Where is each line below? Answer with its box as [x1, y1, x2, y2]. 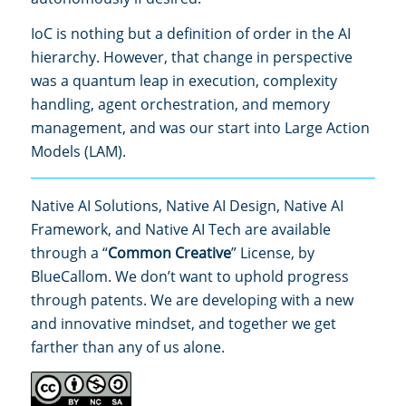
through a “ [31, 243, 108, 264]
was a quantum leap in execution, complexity [31, 71, 337, 92]
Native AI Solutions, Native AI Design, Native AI [31, 196, 343, 217]
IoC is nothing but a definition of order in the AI [31, 24, 351, 44]
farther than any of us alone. [31, 337, 225, 358]
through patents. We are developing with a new [31, 290, 353, 311]
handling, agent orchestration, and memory [31, 94, 330, 115]
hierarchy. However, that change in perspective [31, 47, 353, 68]
